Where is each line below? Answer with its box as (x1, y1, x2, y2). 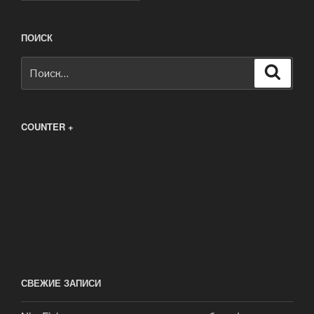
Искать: (21, 57, 60, 73)
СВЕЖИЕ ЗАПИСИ (21, 275, 101, 289)
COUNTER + (21, 119, 74, 133)
